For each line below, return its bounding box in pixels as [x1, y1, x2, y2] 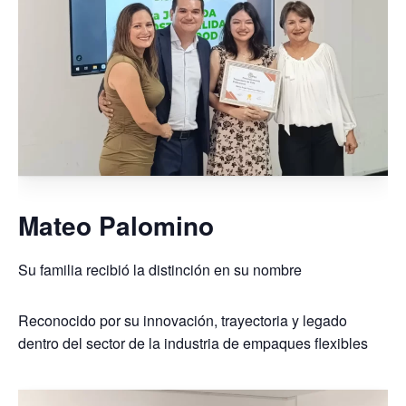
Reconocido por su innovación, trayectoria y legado [18, 310, 348, 332]
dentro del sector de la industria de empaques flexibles [18, 333, 369, 354]
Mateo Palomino [18, 207, 215, 245]
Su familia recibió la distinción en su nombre [18, 259, 303, 281]
